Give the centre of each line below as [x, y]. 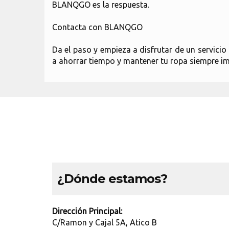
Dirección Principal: [87, 211]
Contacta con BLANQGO [97, 27]
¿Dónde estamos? [112, 179]
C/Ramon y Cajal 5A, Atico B [105, 222]
